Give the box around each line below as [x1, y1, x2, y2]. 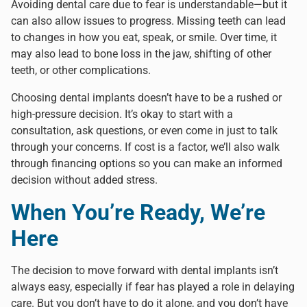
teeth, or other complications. [11, 63, 151, 77]
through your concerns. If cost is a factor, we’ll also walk [11, 140, 280, 153]
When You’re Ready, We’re [11, 199, 265, 225]
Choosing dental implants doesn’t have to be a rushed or [11, 90, 282, 104]
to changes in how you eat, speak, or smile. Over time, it [11, 30, 277, 44]
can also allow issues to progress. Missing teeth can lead [11, 14, 286, 27]
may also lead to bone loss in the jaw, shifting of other [11, 47, 271, 60]
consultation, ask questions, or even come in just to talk [11, 123, 278, 137]
